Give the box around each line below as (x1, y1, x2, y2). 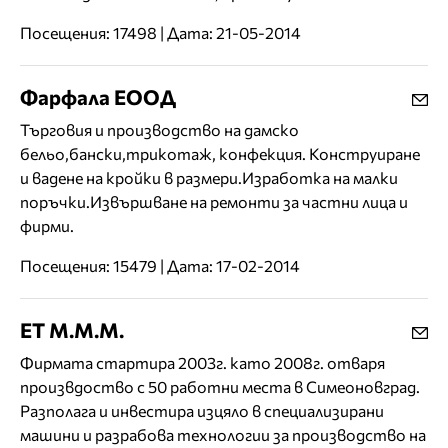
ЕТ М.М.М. (20, 317, 124, 343)
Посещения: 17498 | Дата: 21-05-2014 (20, 23, 301, 43)
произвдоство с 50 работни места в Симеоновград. (20, 377, 420, 397)
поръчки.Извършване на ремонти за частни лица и (20, 192, 408, 212)
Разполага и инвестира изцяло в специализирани (20, 401, 384, 421)
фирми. (20, 216, 74, 236)
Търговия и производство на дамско (20, 120, 299, 140)
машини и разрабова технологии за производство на (20, 425, 426, 445)
